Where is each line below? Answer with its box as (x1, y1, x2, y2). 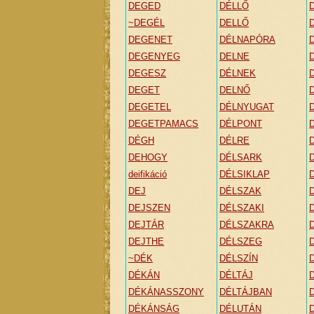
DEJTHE (128, 236, 164, 247)
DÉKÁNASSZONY (128, 287, 204, 297)
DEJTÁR (128, 219, 164, 230)
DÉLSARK (219, 152, 262, 163)
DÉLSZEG (219, 236, 262, 247)
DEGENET (128, 34, 172, 45)
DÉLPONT (219, 118, 262, 129)
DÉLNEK (219, 68, 256, 78)
